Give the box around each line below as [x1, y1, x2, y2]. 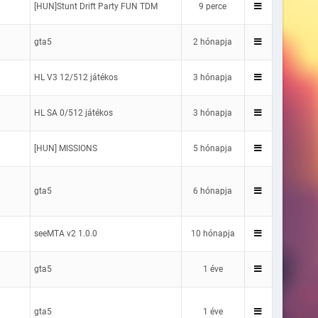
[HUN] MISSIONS [33, 143, 97, 153]
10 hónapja [190, 228, 235, 238]
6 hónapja [193, 185, 233, 196]
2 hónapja [193, 36, 233, 47]
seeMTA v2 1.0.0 [33, 228, 97, 238]
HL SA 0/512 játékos [33, 107, 113, 118]
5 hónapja [193, 143, 233, 153]
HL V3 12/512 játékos [33, 72, 118, 82]
